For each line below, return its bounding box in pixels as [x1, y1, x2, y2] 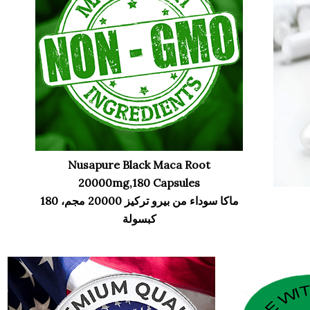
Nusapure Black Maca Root [68, 157, 210, 172]
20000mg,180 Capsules [78, 175, 200, 190]
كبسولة [122, 211, 156, 226]
